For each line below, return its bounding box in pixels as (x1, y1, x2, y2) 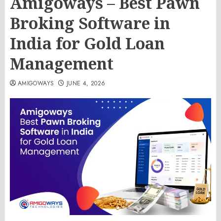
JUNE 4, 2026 (67, 79, 106, 88)
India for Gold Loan (10, 33, 165, 54)
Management (10, 53, 113, 74)
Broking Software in (10, 12, 170, 34)
